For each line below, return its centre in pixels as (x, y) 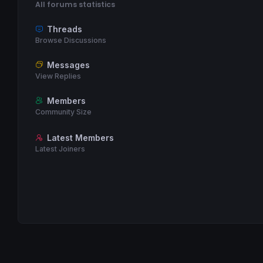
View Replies (58, 76)
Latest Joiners (60, 149)
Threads (64, 29)
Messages (68, 65)
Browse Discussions (71, 41)
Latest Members (80, 137)
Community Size (64, 112)
